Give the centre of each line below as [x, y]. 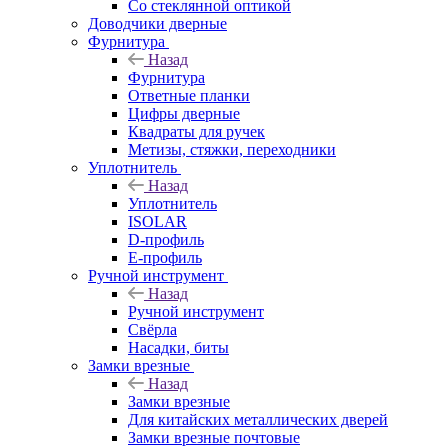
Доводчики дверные [157, 23]
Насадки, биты [178, 347]
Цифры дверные [184, 113]
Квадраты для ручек [196, 131]
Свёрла [152, 329]
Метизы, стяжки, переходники [232, 149]
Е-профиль [165, 257]
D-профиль [166, 239]
